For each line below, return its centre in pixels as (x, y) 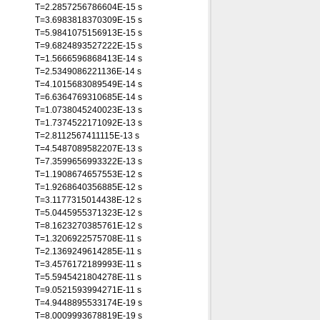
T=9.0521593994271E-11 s (88, 290)
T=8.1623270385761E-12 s (89, 226)
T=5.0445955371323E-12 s (89, 213)
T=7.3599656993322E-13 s (89, 161)
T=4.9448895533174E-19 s (89, 303)
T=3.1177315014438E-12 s (88, 200)
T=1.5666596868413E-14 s (89, 59)
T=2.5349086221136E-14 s (88, 71)
